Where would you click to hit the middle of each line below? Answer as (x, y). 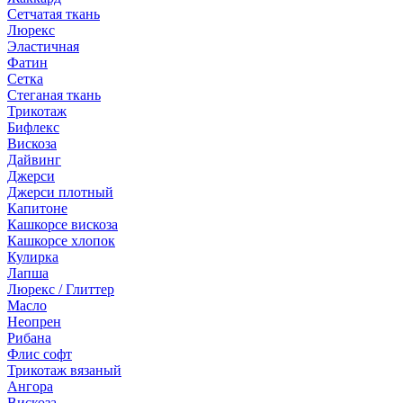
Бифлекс (33, 127)
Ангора (30, 386)
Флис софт (40, 354)
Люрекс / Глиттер (61, 289)
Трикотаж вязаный (64, 370)
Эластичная (43, 46)
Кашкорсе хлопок (61, 241)
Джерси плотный (60, 192)
